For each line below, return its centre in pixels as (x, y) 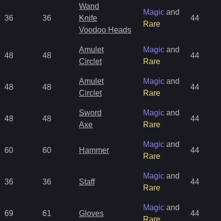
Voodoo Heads (105, 30)
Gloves (91, 213)
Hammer (94, 150)
